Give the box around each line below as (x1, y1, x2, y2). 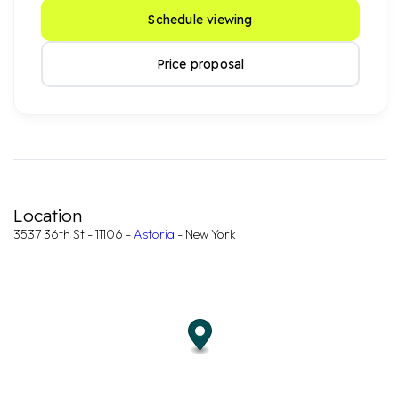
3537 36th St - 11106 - (13, 226, 134, 242)
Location (13, 205, 82, 226)
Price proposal (156, 56, 245, 72)
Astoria (134, 226, 175, 242)
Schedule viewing (148, 12, 253, 28)
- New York (175, 226, 236, 242)
